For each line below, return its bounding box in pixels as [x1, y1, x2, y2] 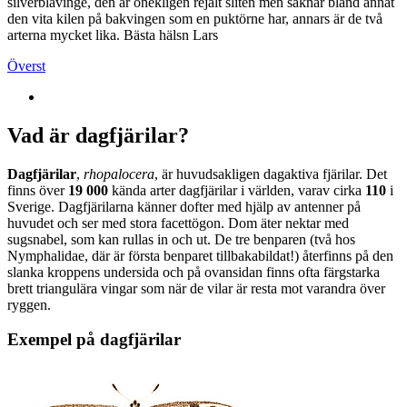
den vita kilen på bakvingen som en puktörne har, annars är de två [7, 10, 382, 26]
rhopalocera [84, 165, 154, 182]
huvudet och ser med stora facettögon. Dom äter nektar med [7, 214, 349, 231]
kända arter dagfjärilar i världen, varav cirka [108, 182, 365, 198]
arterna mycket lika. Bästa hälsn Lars [7, 26, 218, 43]
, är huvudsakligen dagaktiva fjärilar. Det [154, 165, 387, 182]
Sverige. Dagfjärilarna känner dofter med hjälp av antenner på [7, 198, 361, 214]
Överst [7, 57, 45, 74]
